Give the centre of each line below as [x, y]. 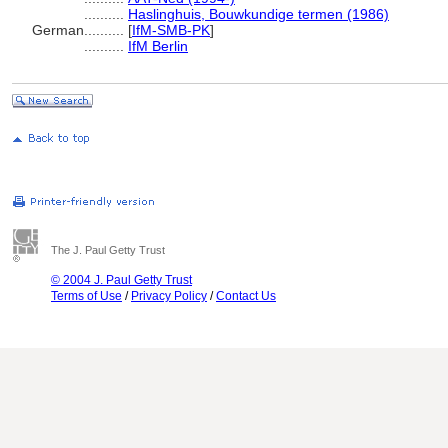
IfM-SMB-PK [171, 30]
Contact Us [246, 296]
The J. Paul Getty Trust [108, 250]
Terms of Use [86, 296]
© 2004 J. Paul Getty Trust [121, 280]
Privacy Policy [169, 296]
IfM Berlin [158, 46]
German [58, 30]
